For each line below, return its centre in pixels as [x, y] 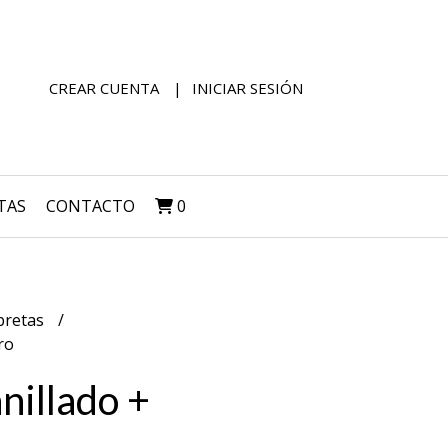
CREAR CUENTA [104, 87]
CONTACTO [90, 206]
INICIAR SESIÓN [247, 87]
